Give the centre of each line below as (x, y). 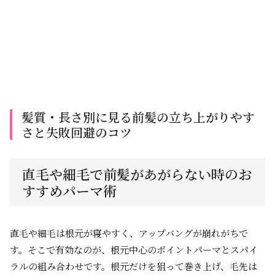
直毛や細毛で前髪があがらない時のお (137, 174)
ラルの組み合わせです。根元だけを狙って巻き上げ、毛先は (134, 266)
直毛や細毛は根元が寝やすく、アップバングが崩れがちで (129, 233)
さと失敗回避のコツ (77, 132)
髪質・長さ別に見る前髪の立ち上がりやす (138, 117)
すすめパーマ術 (69, 191)
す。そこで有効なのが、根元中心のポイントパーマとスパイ (134, 250)
